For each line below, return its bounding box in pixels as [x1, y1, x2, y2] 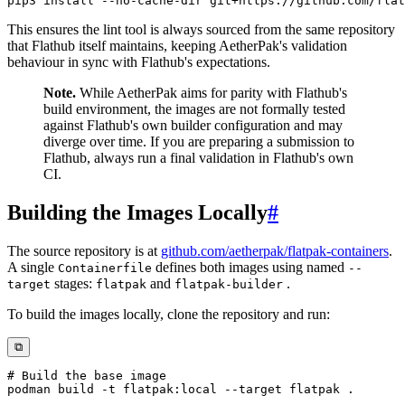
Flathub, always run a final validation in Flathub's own [43, 150, 353, 166]
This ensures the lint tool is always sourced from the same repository [7, 22, 395, 38]
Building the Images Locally [7, 201, 268, 225]
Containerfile [58, 260, 152, 275]
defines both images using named [152, 259, 348, 275]
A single [7, 259, 58, 275]
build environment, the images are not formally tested [43, 101, 345, 118]
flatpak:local [116, 381, 224, 396]
